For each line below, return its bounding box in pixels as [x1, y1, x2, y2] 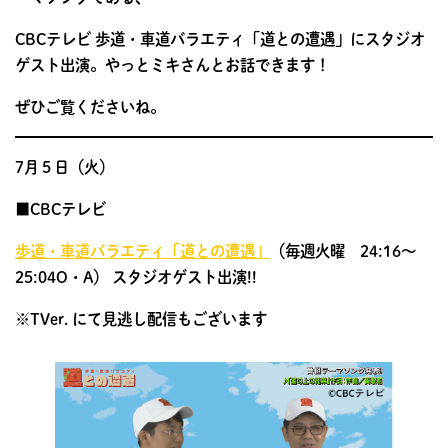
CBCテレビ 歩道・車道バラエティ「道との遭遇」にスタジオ [15, 27, 425, 50]
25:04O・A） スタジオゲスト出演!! [15, 265, 257, 288]
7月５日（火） [15, 155, 114, 178]
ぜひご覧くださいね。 [15, 95, 165, 118]
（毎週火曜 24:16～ [270, 239, 416, 262]
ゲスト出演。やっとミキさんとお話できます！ [15, 53, 330, 76]
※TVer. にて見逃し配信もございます [15, 307, 267, 330]
